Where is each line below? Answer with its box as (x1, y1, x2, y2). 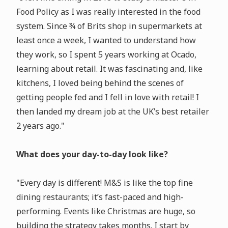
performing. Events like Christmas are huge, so (16, 206, 195, 217)
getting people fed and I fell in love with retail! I (16, 92, 199, 103)
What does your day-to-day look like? (16, 149, 168, 160)
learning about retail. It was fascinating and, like (16, 63, 203, 75)
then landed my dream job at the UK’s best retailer (16, 106, 209, 118)
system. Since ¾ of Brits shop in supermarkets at (16, 20, 202, 32)
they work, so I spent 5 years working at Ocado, (16, 49, 196, 61)
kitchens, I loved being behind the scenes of (16, 77, 184, 89)
